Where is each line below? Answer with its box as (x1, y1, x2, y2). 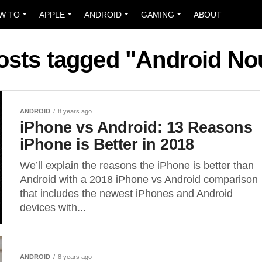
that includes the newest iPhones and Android (20, 188, 233, 199)
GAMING (141, 10, 174, 19)
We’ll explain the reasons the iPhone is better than (20, 160, 254, 171)
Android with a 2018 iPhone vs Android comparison (20, 174, 258, 185)
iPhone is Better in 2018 (20, 135, 194, 153)
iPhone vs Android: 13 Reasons (20, 118, 253, 136)
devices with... (20, 202, 86, 213)
